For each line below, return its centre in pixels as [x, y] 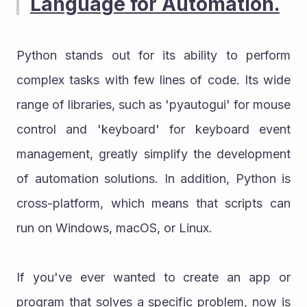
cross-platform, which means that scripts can [153, 203]
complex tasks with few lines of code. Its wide [153, 79]
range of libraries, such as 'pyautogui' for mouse [153, 104]
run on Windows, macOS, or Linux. [114, 228]
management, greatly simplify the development [153, 153]
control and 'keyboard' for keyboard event [153, 129]
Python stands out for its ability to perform [153, 55]
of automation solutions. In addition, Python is [153, 178]
